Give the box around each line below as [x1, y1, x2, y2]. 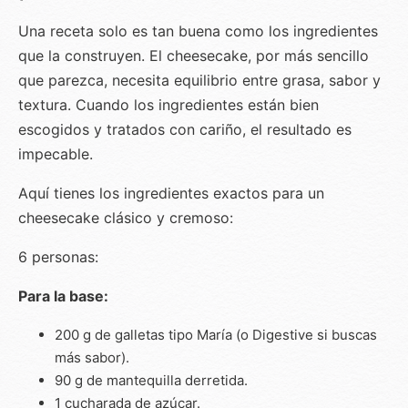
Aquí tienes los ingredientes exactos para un [18, 184, 324, 203]
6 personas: [18, 248, 98, 267]
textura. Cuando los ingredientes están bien [18, 96, 319, 115]
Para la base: [18, 287, 108, 306]
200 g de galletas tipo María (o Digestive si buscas [55, 326, 377, 344]
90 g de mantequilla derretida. [55, 372, 248, 390]
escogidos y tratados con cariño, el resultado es [18, 120, 352, 139]
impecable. [18, 145, 93, 164]
